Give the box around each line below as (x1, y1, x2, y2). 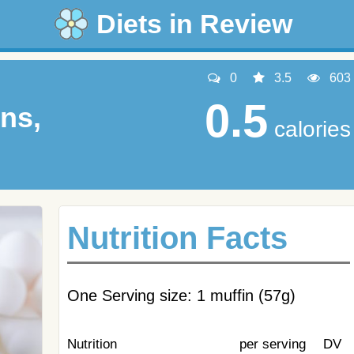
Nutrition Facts (67, 220, 288, 255)
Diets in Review (96, 9, 292, 39)
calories (268, 117, 351, 141)
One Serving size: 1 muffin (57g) (67, 287, 296, 304)
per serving (239, 337, 306, 352)
